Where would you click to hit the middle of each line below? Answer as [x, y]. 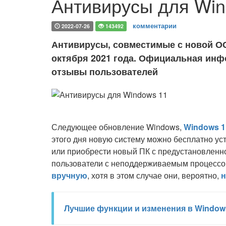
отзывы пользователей [105, 72]
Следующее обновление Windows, [118, 127]
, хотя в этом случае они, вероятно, [154, 175]
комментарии [155, 25]
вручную [69, 175]
